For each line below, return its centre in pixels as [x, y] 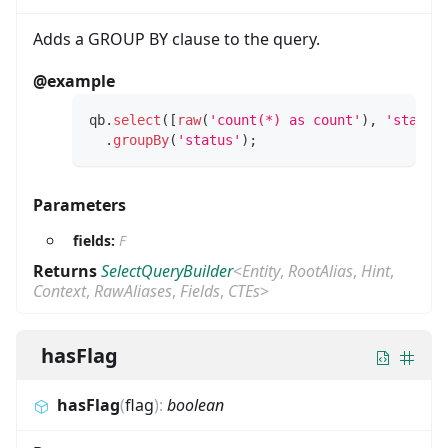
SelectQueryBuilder [167, 271]
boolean [195, 405]
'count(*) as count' [285, 120]
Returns [67, 271]
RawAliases [133, 291]
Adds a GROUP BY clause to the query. [176, 39]
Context [59, 291]
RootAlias [320, 271]
